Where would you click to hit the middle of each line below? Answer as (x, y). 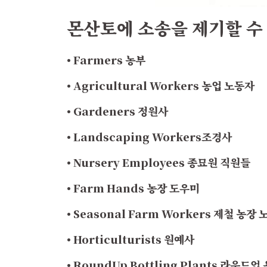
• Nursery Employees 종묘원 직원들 (160, 162)
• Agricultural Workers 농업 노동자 (161, 85)
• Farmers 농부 (107, 60)
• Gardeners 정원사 (119, 111)
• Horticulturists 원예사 (132, 239)
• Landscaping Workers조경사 (150, 136)
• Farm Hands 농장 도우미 (134, 188)
